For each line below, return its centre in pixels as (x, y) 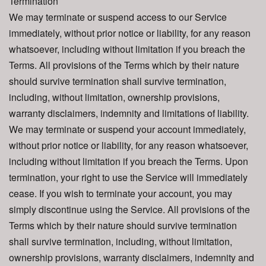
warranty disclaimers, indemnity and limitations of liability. (129, 113)
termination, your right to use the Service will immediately (128, 177)
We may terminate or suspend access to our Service (118, 17)
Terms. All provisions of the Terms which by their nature (124, 65)
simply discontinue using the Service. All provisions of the (129, 209)
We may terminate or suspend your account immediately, (127, 129)
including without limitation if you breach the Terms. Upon (129, 161)
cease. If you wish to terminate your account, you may (121, 193)
